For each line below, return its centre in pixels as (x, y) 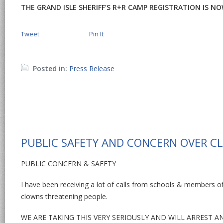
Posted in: (50, 68)
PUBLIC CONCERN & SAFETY (69, 164)
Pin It (97, 34)
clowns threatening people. (64, 196)
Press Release (92, 68)
